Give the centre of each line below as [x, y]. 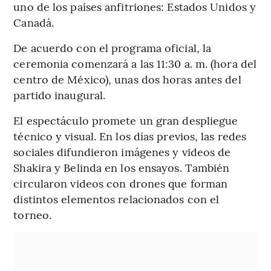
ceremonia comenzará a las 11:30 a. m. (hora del [135, 64]
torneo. [33, 215]
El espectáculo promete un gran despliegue [126, 120]
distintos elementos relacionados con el [116, 199]
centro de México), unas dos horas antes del [127, 79]
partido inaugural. [60, 95]
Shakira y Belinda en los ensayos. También [122, 168]
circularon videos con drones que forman [121, 183]
